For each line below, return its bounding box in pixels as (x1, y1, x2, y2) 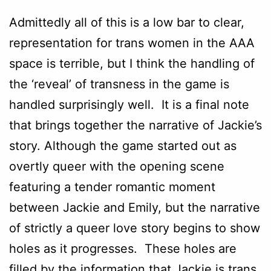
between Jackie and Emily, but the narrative (9, 200, 260, 215)
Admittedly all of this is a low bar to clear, (9, 15, 244, 30)
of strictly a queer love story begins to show (9, 220, 260, 235)
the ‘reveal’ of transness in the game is (9, 76, 229, 91)
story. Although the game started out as (9, 138, 237, 153)
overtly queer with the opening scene (9, 158, 224, 174)
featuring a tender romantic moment (9, 179, 215, 194)
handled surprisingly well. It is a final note (9, 97, 249, 112)
